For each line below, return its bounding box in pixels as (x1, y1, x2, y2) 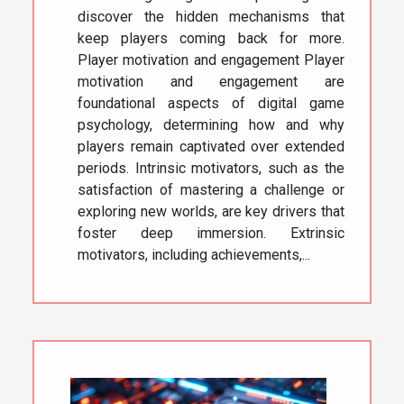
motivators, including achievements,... (78, 246, 310, 264)
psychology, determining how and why (78, 116, 344, 134)
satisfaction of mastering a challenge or (78, 181, 344, 199)
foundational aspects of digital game (78, 95, 344, 113)
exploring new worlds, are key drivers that (78, 203, 344, 221)
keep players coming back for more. (78, 30, 344, 48)
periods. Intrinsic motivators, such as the (78, 160, 344, 178)
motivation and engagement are (78, 73, 344, 91)
